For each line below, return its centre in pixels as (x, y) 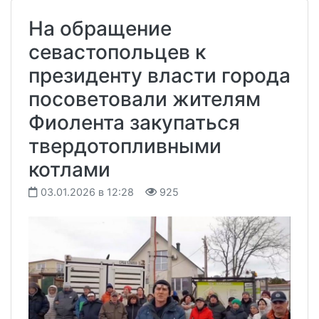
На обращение (100, 28)
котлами (69, 169)
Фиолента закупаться (134, 122)
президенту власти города (159, 75)
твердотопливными (125, 146)
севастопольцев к (117, 52)
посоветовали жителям (145, 99)
